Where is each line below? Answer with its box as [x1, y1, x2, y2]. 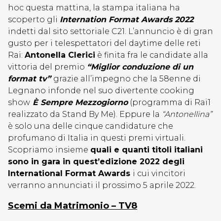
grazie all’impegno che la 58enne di [53, 74, 201, 83]
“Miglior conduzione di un [87, 62, 193, 72]
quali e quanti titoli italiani [90, 145, 203, 154]
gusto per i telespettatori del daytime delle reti [8, 38, 201, 48]
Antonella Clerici [25, 50, 95, 60]
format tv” [8, 74, 53, 83]
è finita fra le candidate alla [95, 50, 208, 60]
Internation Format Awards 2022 [60, 15, 193, 24]
